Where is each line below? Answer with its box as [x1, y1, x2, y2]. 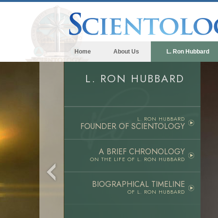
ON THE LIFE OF [90, 155, 137, 163]
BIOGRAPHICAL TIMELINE [92, 179, 185, 190]
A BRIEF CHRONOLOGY [99, 146, 185, 157]
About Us [113, 48, 139, 55]
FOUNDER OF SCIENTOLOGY [80, 121, 185, 132]
